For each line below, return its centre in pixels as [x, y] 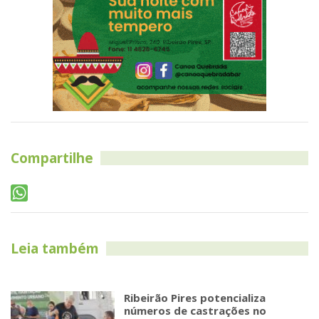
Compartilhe [52, 158]
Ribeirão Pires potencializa [195, 298]
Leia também [55, 249]
